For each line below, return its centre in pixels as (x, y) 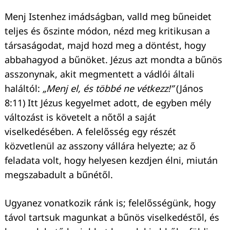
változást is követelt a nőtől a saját (80, 117)
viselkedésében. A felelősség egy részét (90, 131)
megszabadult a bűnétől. (59, 174)
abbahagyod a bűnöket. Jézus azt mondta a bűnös (113, 59)
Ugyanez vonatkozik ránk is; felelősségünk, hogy (110, 203)
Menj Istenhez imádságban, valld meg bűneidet (108, 16)
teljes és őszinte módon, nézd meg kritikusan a (107, 31)
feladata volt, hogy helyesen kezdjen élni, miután (111, 160)
